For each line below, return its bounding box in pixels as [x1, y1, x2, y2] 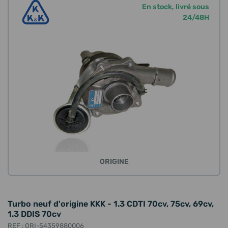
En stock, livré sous [142, 2, 209, 11]
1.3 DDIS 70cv [8, 209, 61, 219]
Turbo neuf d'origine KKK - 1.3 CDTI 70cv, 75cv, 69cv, [8, 198, 214, 209]
